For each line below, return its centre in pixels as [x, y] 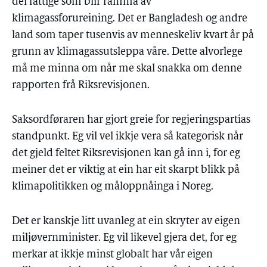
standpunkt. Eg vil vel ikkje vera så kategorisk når [128, 137]
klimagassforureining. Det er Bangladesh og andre [130, 19]
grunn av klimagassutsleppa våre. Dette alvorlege [127, 52]
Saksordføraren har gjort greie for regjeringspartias [131, 120]
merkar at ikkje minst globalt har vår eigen [112, 255]
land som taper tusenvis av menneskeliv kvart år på [133, 35]
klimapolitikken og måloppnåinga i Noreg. [113, 187]
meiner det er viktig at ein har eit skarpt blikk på [126, 170]
